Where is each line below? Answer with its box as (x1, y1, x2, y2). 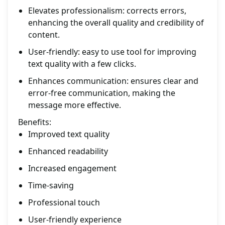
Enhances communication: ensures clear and (28, 75, 198, 87)
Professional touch (28, 197, 100, 208)
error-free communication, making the (28, 87, 175, 99)
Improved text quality (28, 129, 109, 140)
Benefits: (18, 117, 51, 128)
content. (28, 29, 60, 41)
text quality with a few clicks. (28, 58, 136, 70)
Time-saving (28, 180, 74, 191)
